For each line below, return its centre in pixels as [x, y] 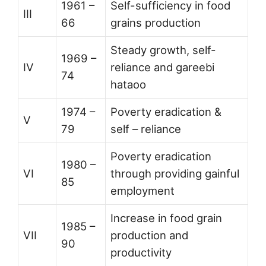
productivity [141, 252]
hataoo [128, 84]
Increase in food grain [166, 218]
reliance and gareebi [162, 67]
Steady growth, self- [163, 50]
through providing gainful [175, 173]
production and [149, 235]
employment [142, 190]
